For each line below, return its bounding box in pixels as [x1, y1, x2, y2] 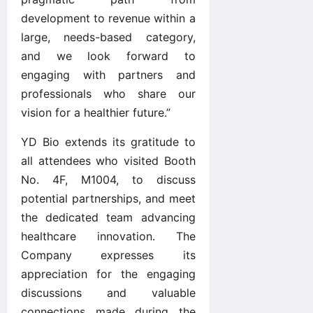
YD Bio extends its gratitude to [21, 134, 196, 149]
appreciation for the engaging [21, 266, 196, 281]
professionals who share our [21, 86, 196, 101]
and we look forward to [21, 48, 196, 63]
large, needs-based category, [21, 29, 196, 44]
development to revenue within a [21, 10, 196, 25]
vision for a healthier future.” [21, 105, 170, 119]
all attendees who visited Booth [21, 153, 196, 168]
